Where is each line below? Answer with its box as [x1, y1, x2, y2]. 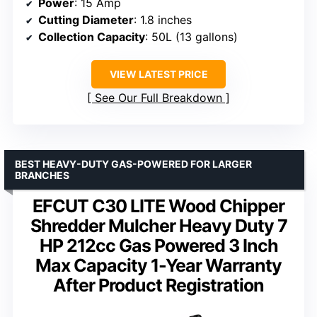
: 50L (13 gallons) [145, 29, 238, 44]
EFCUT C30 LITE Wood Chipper [33, 195, 284, 217]
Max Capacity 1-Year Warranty [35, 254, 282, 276]
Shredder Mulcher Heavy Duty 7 [30, 214, 287, 236]
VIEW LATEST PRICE [109, 67, 208, 80]
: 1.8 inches [134, 12, 192, 27]
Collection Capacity [38, 29, 145, 44]
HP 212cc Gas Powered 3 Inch [39, 234, 278, 256]
